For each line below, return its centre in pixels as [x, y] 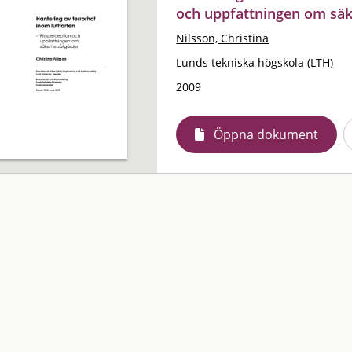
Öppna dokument [266, 134]
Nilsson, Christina [223, 38]
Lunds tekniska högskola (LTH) [255, 62]
